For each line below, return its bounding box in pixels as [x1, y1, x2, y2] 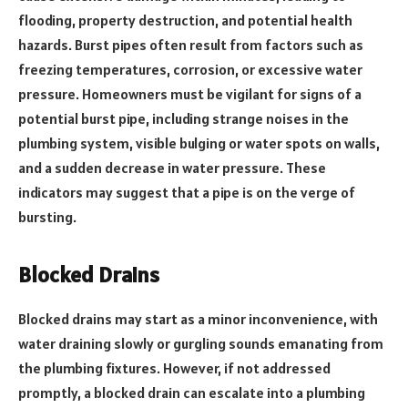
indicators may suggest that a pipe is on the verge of [18, 182, 355, 201]
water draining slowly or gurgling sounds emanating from [18, 334, 383, 353]
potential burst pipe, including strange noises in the [18, 108, 349, 127]
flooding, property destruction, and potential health [18, 10, 352, 29]
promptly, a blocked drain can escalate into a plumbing [18, 383, 365, 403]
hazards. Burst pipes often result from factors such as [18, 35, 363, 54]
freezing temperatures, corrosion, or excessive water [18, 59, 362, 78]
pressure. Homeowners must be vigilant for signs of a [18, 84, 362, 103]
